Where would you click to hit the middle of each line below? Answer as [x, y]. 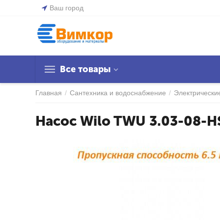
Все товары [85, 69]
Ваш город [67, 8]
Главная [49, 93]
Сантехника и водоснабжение [118, 93]
